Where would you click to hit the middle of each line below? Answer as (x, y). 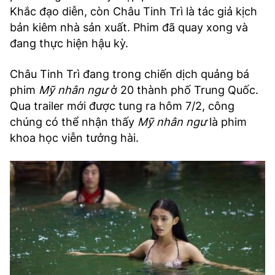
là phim (227, 122)
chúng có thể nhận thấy (74, 122)
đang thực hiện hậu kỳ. (69, 43)
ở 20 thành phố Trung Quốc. (184, 90)
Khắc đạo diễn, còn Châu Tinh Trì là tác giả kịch (134, 11)
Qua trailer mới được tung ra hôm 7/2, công (122, 106)
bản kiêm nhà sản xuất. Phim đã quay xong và (129, 27)
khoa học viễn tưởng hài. (74, 137)
